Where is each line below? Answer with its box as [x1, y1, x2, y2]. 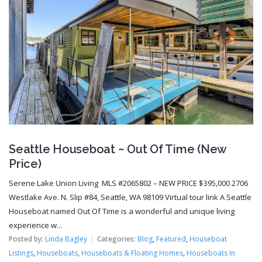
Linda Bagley [45, 234, 87, 244]
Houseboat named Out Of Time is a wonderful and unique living [9, 206, 235, 217]
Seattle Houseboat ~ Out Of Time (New [9, 142, 226, 157]
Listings [9, 248, 33, 258]
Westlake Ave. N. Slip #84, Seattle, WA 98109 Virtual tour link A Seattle [9, 192, 251, 203]
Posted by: [9, 234, 45, 244]
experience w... [9, 220, 62, 231]
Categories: [97, 234, 136, 244]
